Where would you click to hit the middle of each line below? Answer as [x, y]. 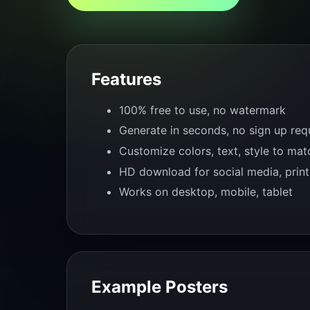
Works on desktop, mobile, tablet [206, 192]
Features [127, 79]
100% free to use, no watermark [203, 110]
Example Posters [160, 286]
